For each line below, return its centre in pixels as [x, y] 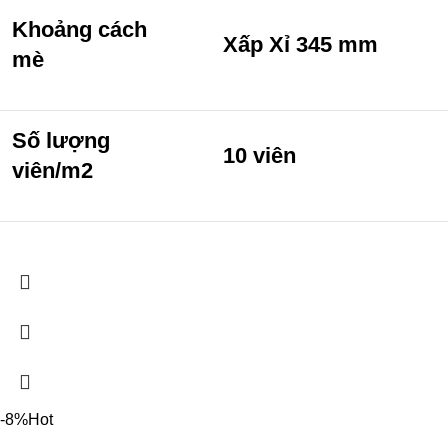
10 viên [259, 155]
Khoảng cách [79, 29]
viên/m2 [52, 170]
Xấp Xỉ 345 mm [300, 44]
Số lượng [61, 140]
